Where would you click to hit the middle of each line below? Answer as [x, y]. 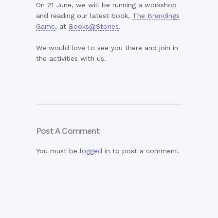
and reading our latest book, [84, 16]
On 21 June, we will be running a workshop [106, 5]
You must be [58, 151]
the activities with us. [71, 58]
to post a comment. [145, 151]
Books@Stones [94, 26]
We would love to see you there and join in [107, 48]
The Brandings [156, 16]
